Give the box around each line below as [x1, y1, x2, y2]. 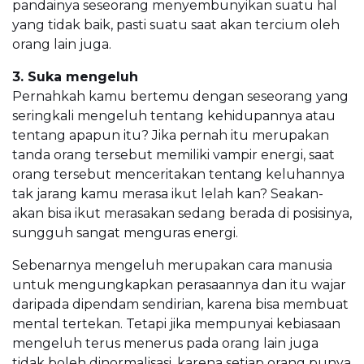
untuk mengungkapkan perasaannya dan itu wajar [12, 277, 346, 293]
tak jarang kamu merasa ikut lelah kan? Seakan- [12, 186, 323, 202]
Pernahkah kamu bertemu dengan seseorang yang [12, 89, 349, 105]
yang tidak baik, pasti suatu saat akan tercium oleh [12, 17, 340, 33]
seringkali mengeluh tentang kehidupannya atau [12, 108, 336, 124]
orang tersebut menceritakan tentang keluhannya [12, 167, 344, 183]
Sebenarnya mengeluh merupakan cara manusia [12, 258, 332, 274]
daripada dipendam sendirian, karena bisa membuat [12, 297, 349, 313]
